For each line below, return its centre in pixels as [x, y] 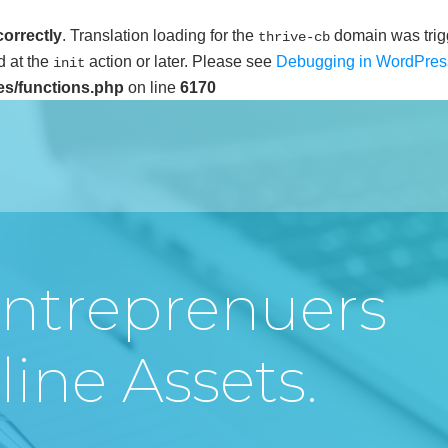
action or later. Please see [180, 61]
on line [152, 87]
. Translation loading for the [160, 35]
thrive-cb [294, 37]
